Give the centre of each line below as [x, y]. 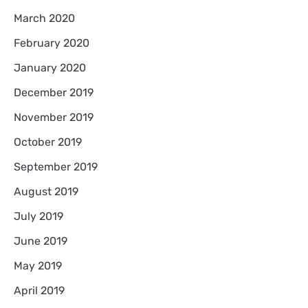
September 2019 [56, 167]
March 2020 [44, 19]
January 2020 [50, 68]
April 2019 [39, 291]
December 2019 [54, 93]
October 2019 [48, 142]
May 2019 [38, 266]
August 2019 [46, 192]
